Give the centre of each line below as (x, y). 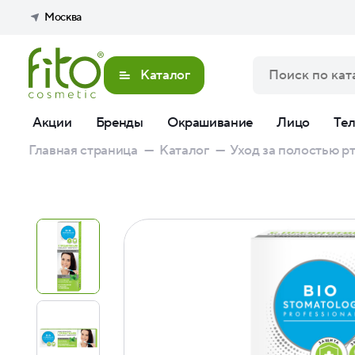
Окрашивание (210, 123)
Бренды (119, 123)
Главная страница (83, 151)
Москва (63, 17)
